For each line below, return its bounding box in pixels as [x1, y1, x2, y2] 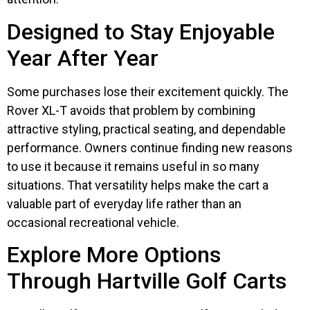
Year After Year [7, 44, 158, 71]
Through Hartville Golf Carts [7, 268, 286, 295]
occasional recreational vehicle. [7, 215, 179, 230]
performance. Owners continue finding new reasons [7, 140, 293, 155]
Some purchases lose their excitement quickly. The [7, 84, 289, 99]
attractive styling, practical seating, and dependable [7, 121, 286, 136]
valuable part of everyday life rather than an [7, 196, 241, 211]
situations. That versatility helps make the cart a [7, 177, 268, 192]
